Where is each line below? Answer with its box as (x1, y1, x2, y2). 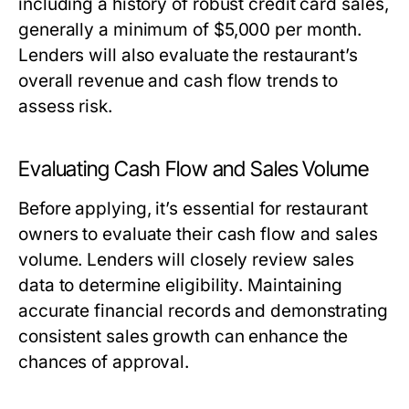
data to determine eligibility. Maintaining (18, 275, 343, 296)
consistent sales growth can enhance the (18, 326, 349, 347)
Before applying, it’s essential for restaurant (18, 198, 368, 219)
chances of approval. (18, 351, 190, 372)
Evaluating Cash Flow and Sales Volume (18, 156, 369, 182)
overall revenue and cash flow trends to (18, 70, 339, 91)
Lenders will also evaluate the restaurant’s (18, 45, 358, 66)
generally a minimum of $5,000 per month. (18, 19, 362, 40)
